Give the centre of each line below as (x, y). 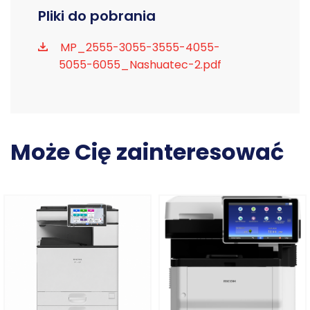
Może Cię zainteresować (147, 152)
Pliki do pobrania (97, 16)
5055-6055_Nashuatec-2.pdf (140, 65)
